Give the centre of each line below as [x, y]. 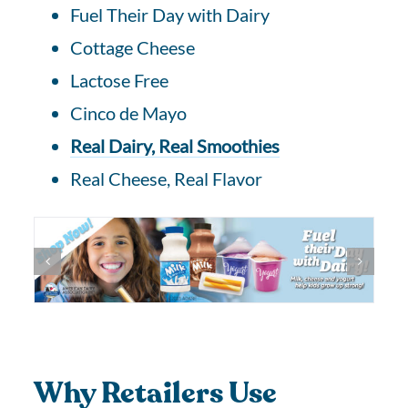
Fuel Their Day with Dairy [170, 15]
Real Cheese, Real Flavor [167, 178]
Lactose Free [120, 80]
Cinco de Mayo [129, 113]
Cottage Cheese [133, 47]
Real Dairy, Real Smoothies [175, 146]
